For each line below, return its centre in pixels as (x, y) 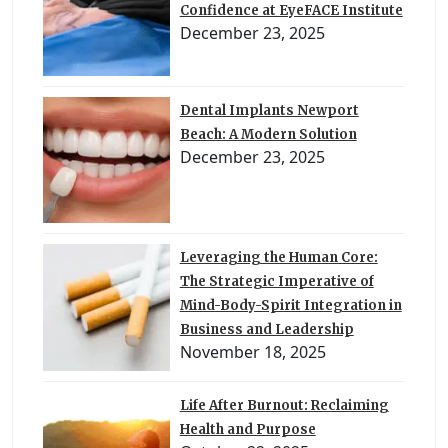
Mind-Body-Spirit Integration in (290, 306)
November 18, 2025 (252, 352)
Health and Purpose (247, 429)
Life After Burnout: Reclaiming (284, 405)
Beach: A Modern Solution (268, 134)
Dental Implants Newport (269, 110)
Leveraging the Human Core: (278, 258)
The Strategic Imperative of (276, 282)
